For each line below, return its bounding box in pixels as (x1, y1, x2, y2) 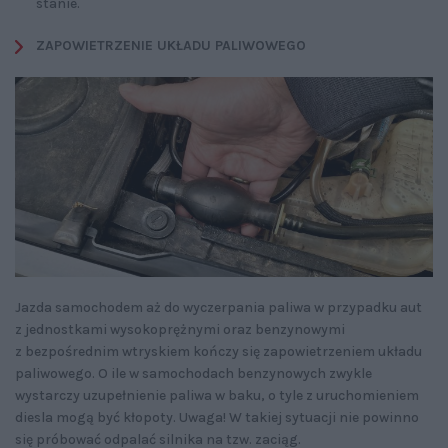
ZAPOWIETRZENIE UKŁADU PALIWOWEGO (36, 36, 306, 54)
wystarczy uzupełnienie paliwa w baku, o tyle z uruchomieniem (15, 387, 419, 405)
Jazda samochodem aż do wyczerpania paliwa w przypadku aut (15, 299, 422, 317)
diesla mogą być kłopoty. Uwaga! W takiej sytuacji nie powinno (15, 409, 419, 427)
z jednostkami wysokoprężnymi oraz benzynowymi (15, 321, 345, 339)
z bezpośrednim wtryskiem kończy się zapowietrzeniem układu (15, 343, 422, 361)
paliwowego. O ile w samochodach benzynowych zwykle (15, 365, 372, 383)
